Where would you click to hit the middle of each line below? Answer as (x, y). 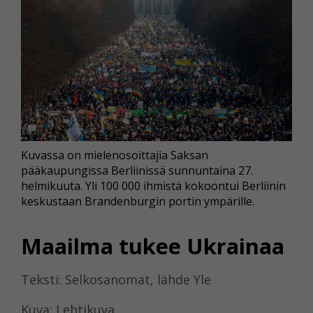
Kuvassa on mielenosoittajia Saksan (115, 155)
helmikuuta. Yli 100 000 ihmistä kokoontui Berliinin (153, 185)
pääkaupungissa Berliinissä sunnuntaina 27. (137, 170)
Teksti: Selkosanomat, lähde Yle (116, 280)
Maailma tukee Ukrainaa (153, 246)
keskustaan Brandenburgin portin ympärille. (138, 201)
